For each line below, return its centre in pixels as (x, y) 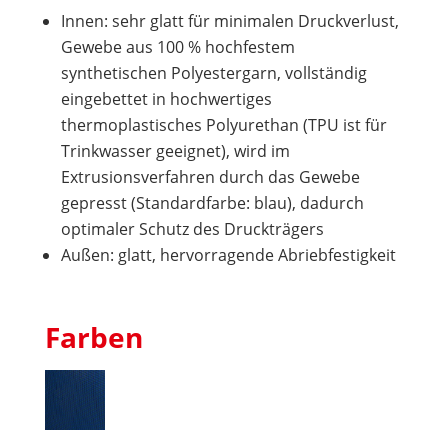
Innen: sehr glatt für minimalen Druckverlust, (229, 20)
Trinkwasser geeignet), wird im (175, 150)
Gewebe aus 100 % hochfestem (177, 46)
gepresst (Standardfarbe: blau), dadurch (212, 202)
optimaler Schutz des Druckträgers (192, 228)
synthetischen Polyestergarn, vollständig (213, 72)
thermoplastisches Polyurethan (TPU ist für (223, 124)
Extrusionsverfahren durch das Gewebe (210, 176)
